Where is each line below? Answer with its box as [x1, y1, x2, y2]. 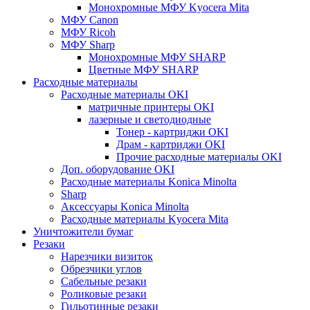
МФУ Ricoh [61, 26, 116, 39]
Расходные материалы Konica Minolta [61, 176, 237, 188]
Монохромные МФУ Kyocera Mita [89, 1, 249, 14]
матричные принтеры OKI [89, 101, 214, 113]
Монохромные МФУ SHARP [89, 51, 226, 64]
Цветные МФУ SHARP [89, 64, 199, 76]
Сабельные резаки [61, 275, 147, 288]
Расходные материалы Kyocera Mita [61, 213, 228, 226]
